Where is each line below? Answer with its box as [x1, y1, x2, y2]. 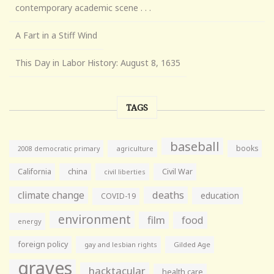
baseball [170, 137, 220, 155]
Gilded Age [174, 239, 210, 249]
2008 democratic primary [18, 144, 100, 153]
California [18, 166, 51, 177]
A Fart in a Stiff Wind [15, 29, 97, 41]
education [201, 189, 239, 201]
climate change [18, 188, 84, 202]
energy [18, 216, 42, 226]
